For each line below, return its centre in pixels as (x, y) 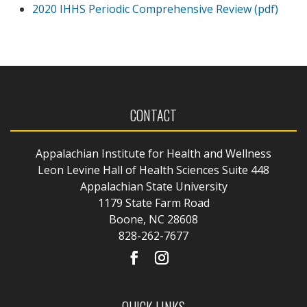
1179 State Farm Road (153, 203)
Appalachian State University (153, 187)
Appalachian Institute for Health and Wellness (153, 154)
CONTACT (153, 115)
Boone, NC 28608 (153, 220)
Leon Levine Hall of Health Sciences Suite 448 (153, 170)
